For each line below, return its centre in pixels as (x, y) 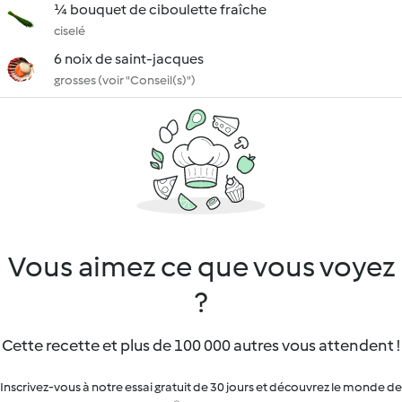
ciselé (70, 31)
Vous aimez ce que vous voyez (201, 267)
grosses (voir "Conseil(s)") (125, 80)
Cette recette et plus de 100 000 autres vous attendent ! (201, 345)
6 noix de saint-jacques (129, 59)
